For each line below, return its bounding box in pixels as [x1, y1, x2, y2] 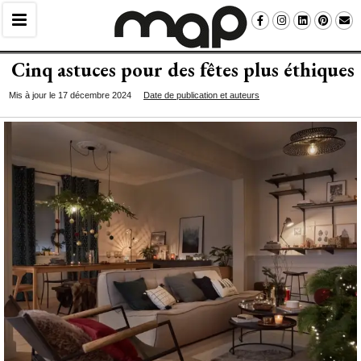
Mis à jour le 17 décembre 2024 [9, 90, 131, 100]
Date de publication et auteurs [143, 90, 259, 100]
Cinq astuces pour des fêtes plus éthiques [10, 57, 355, 82]
